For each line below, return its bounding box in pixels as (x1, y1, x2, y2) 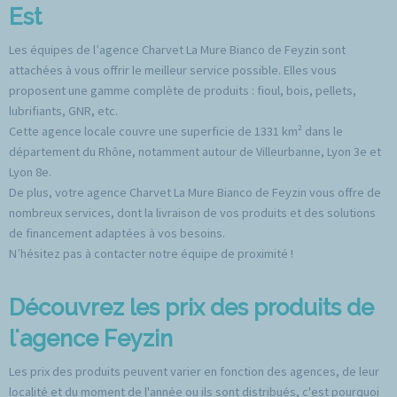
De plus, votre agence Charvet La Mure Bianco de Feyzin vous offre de (9, 184, 381, 201)
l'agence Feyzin (9, 325, 173, 353)
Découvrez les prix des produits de (9, 294, 374, 322)
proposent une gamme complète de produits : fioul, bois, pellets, (9, 82, 356, 99)
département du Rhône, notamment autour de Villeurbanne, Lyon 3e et (9, 144, 381, 160)
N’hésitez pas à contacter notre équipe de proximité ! (9, 245, 293, 262)
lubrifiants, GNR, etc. (9, 103, 118, 120)
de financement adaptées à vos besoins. (9, 225, 225, 242)
